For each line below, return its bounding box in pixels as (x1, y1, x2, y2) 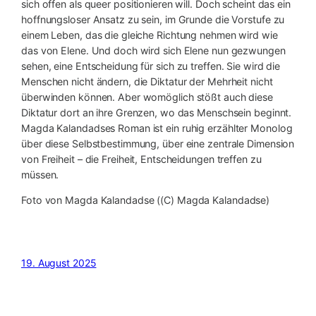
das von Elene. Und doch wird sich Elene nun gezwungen (21, 44, 286, 56)
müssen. (21, 168, 59, 181)
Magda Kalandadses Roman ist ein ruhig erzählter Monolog (21, 121, 293, 134)
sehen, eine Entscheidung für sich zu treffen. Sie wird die (21, 59, 281, 72)
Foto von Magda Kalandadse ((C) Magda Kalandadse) (21, 194, 270, 207)
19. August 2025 (21, 256, 97, 269)
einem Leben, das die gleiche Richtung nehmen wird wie (21, 28, 278, 41)
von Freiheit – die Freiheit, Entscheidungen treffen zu (21, 152, 262, 165)
